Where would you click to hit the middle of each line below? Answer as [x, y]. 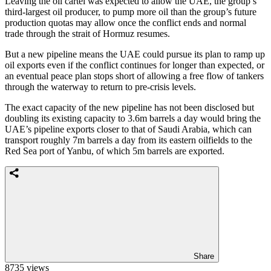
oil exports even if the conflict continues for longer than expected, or [135, 65]
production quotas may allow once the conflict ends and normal [126, 22]
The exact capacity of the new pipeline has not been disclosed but [129, 107]
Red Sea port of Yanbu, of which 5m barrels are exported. [115, 151]
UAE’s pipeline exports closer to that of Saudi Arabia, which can [128, 129]
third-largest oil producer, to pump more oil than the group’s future [131, 11]
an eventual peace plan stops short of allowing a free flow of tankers [134, 76]
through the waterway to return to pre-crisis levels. [100, 87]
